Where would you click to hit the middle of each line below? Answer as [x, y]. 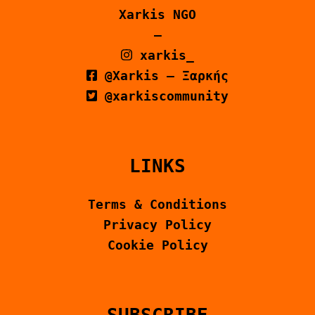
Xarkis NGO [157, 14]
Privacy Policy [157, 225]
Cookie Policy [157, 245]
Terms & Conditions [157, 204]
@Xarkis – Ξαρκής [163, 76]
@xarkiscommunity [163, 96]
